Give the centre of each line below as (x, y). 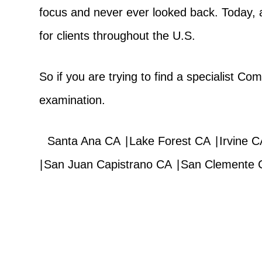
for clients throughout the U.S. (118, 36)
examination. (73, 100)
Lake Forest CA (170, 141)
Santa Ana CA (84, 141)
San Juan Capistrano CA (108, 164)
